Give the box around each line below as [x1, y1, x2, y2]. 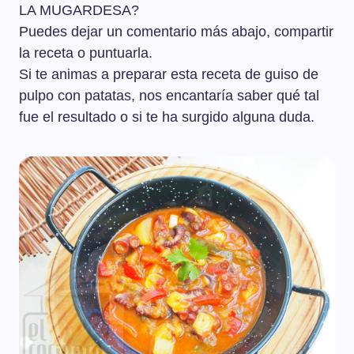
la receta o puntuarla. [19, 45, 153, 62]
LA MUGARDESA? [19, 2, 139, 19]
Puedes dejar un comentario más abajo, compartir [19, 24, 333, 40]
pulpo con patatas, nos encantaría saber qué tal [19, 88, 319, 104]
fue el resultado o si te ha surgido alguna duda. [19, 109, 314, 126]
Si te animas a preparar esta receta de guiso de [19, 66, 318, 83]
